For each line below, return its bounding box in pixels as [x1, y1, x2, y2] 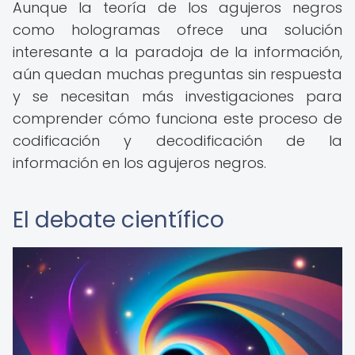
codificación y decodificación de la [13, 131, 342, 151]
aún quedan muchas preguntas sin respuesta [13, 64, 342, 84]
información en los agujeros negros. [13, 153, 266, 173]
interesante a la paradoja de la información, [13, 42, 342, 62]
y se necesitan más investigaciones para [13, 86, 342, 106]
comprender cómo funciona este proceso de [13, 109, 342, 128]
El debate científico [13, 204, 224, 235]
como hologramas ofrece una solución [13, 20, 342, 40]
